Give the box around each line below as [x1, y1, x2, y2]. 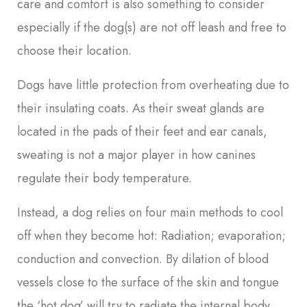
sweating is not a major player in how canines [17, 145, 256, 164]
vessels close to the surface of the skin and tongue [17, 273, 279, 291]
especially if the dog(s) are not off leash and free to [17, 18, 286, 36]
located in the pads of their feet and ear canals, [17, 122, 267, 140]
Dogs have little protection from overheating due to [17, 75, 289, 94]
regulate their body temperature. [17, 169, 192, 187]
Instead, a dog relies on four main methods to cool [17, 203, 283, 221]
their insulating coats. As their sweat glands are [17, 99, 265, 117]
